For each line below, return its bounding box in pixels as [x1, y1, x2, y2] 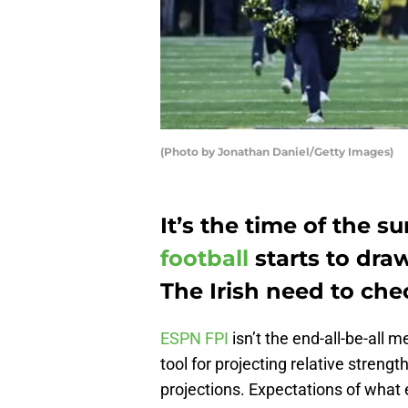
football [160, 245, 249, 272]
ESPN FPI [160, 329, 229, 349]
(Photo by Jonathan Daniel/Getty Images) [160, 145, 393, 159]
